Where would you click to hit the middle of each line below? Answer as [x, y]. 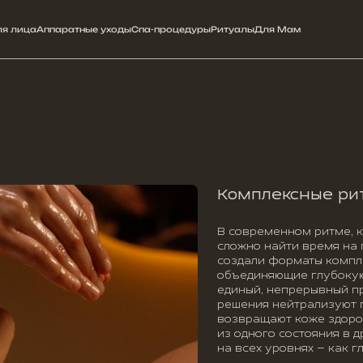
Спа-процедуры [171, 29]
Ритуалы [233, 29]
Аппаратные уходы [84, 29]
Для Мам [278, 29]
